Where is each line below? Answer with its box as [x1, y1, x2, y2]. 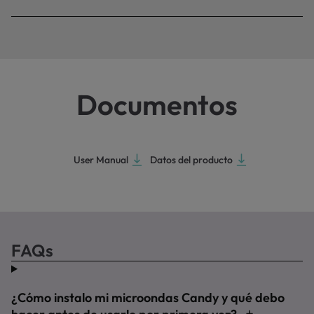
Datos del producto [150, 153, 233, 166]
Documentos [76, 87, 238, 122]
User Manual [74, 153, 128, 166]
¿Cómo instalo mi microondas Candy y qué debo [11, 289, 285, 306]
